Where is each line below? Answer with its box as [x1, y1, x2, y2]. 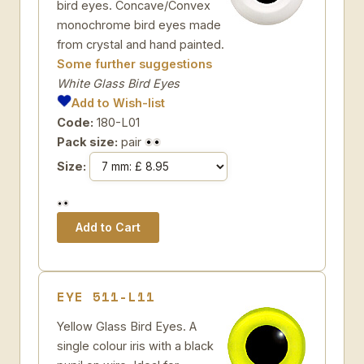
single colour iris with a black [57, 339, 214, 353]
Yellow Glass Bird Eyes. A [57, 319, 197, 333]
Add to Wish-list [71, 96, 166, 110]
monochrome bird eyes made [57, 18, 221, 32]
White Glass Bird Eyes [57, 76, 180, 90]
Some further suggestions [57, 57, 212, 71]
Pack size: [57, 135, 118, 149]
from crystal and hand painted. [57, 37, 224, 51]
